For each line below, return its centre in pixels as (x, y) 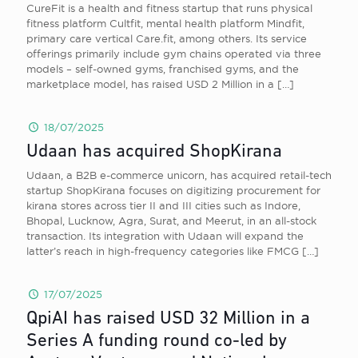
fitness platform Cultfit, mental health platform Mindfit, (165, 23)
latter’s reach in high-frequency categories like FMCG (163, 251)
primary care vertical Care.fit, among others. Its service (167, 38)
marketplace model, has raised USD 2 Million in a (150, 84)
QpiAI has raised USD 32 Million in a (168, 319)
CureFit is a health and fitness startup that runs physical (169, 8)
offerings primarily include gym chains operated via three (174, 54)
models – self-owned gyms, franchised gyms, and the (163, 69)
